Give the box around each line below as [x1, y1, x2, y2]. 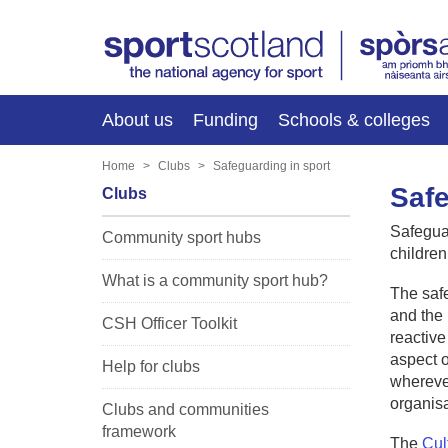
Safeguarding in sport [213, 158, 330, 173]
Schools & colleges [278, 109, 430, 130]
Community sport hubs [102, 228, 261, 246]
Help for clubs [102, 357, 200, 375]
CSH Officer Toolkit [102, 314, 237, 332]
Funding [193, 109, 258, 130]
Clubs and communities [102, 400, 269, 418]
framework [102, 422, 176, 440]
